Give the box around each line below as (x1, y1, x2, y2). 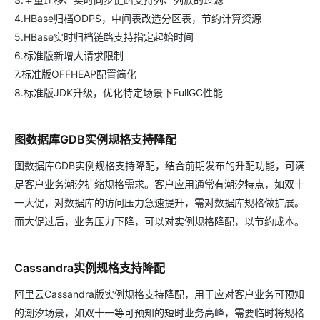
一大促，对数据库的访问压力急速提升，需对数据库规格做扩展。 (14, 196, 304, 209)
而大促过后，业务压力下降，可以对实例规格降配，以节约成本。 (14, 215, 304, 228)
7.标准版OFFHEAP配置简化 (14, 68, 136, 81)
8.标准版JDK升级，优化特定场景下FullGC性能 (14, 86, 223, 99)
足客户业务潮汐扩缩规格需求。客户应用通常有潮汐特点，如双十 (14, 178, 304, 191)
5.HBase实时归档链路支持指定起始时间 (14, 31, 194, 44)
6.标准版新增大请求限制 (14, 49, 124, 62)
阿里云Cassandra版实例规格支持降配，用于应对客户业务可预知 (14, 288, 304, 301)
